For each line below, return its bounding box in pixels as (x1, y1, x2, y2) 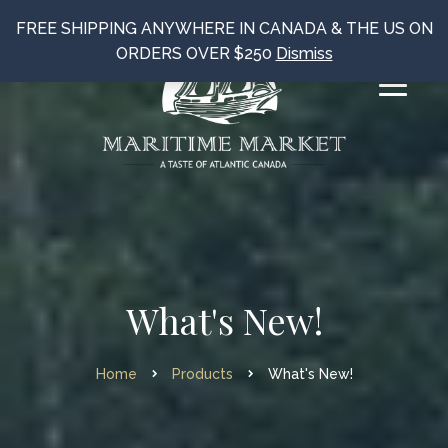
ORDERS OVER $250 (115, 44, 276, 63)
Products (171, 366, 233, 382)
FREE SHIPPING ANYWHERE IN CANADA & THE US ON (15, 19, 433, 38)
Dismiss (275, 44, 333, 63)
